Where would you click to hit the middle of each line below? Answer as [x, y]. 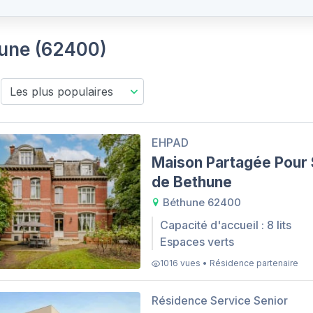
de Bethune [192, 182]
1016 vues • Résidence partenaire [229, 263]
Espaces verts [197, 242]
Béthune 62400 [201, 202]
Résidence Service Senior [220, 301]
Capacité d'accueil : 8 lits [226, 225]
